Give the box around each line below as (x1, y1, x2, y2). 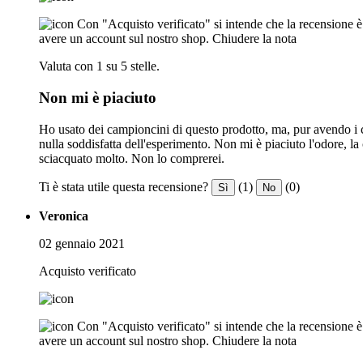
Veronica (39, 208, 88, 223)
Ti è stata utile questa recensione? (39, 179, 208, 194)
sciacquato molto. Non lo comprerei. (39, 151, 224, 165)
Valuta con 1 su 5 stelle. (39, 59, 160, 74)
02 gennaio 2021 (39, 236, 125, 250)
